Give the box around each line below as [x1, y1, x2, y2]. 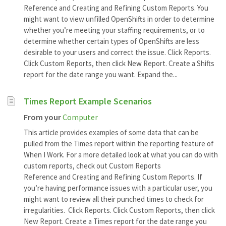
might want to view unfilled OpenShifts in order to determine [24, 14, 214, 24]
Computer [63, 112, 98, 123]
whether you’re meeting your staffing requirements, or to [24, 25, 205, 35]
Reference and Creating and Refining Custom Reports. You [24, 3, 208, 13]
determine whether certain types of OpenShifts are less [24, 36, 199, 46]
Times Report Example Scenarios [24, 95, 152, 107]
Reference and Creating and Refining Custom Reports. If [24, 172, 202, 182]
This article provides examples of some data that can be [24, 128, 199, 138]
